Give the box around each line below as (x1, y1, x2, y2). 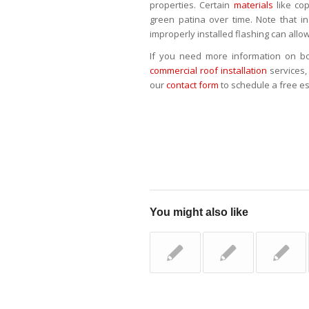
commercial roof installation (150, 64, 268, 77)
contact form (166, 79, 219, 92)
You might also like (150, 206, 248, 219)
